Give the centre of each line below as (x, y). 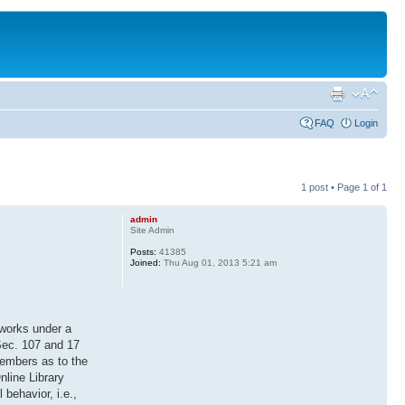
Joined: (145, 263)
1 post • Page (332, 187)
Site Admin (152, 230)
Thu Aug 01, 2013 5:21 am (218, 263)
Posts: (143, 252)
